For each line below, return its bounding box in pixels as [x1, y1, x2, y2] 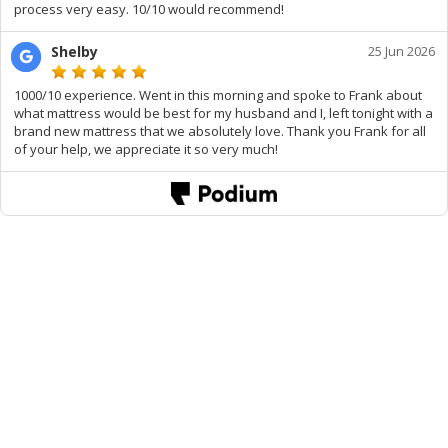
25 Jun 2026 [368, 42, 435, 60]
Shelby [51, 42, 98, 61]
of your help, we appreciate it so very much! [14, 140, 278, 158]
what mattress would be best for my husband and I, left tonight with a [14, 104, 433, 122]
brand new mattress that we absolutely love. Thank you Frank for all [14, 122, 426, 140]
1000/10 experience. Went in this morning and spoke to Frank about [14, 86, 422, 104]
